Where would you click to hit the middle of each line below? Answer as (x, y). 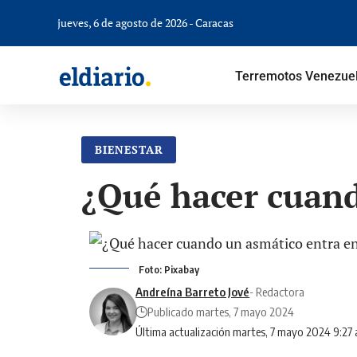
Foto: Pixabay (169, 269)
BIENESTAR (129, 149)
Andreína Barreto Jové (193, 291)
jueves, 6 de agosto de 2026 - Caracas (145, 23)
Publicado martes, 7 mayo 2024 (221, 311)
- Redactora (277, 291)
